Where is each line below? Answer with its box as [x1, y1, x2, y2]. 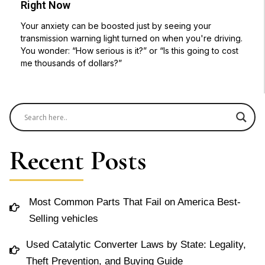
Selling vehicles [29, 213, 99, 225]
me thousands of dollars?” [21, 58, 122, 69]
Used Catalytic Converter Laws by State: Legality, [25, 239, 246, 251]
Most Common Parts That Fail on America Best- [29, 196, 241, 208]
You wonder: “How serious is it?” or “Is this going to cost [21, 46, 239, 56]
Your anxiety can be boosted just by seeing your [21, 21, 212, 31]
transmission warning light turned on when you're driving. [21, 33, 243, 44]
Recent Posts [9, 144, 147, 177]
